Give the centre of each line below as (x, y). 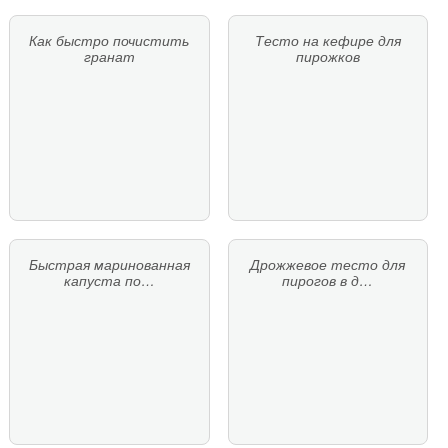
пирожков (327, 56)
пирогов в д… (328, 280)
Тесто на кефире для (327, 40)
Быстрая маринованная (109, 264)
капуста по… (109, 280)
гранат (109, 56)
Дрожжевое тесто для (328, 264)
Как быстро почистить (109, 40)
